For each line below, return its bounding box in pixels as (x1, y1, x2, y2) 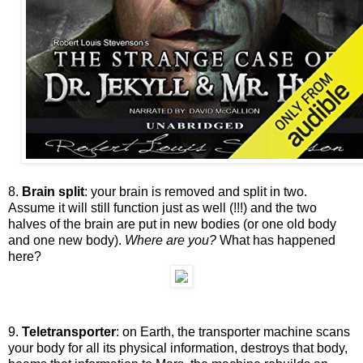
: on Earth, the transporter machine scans (116, 324, 350, 339)
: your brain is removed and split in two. (84, 184, 307, 199)
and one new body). (8, 233, 125, 247)
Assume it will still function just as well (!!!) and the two (8, 200, 317, 215)
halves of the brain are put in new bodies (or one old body (8, 216, 336, 231)
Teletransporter (22, 324, 116, 339)
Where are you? (125, 233, 220, 247)
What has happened (220, 233, 335, 247)
